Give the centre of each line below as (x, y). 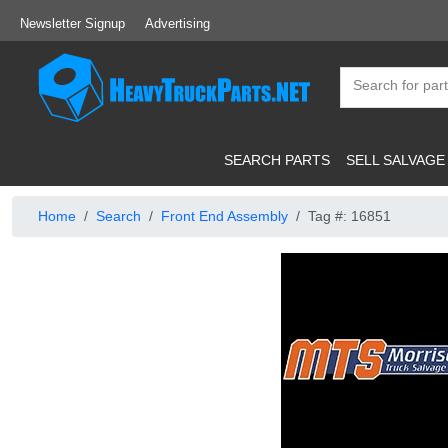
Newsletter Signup (72, 23)
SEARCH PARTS (277, 159)
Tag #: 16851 (349, 216)
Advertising (177, 23)
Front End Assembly (224, 216)
